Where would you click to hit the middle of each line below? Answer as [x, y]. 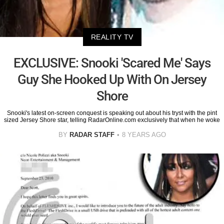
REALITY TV [112, 37]
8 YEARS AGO [144, 134]
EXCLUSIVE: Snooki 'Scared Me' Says [112, 63]
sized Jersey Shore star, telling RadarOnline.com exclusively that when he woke [112, 120]
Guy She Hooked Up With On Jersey [112, 79]
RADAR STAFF [92, 134]
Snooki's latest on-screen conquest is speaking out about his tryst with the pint [112, 113]
